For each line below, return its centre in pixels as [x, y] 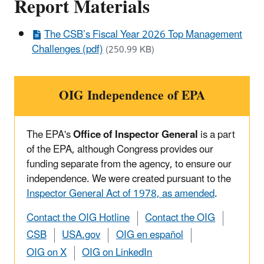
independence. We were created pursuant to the [129, 179]
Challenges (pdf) [67, 50]
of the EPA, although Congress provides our [120, 150]
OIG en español [149, 235]
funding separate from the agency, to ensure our [129, 165]
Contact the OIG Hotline [78, 218]
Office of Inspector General [136, 135]
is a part [217, 135]
